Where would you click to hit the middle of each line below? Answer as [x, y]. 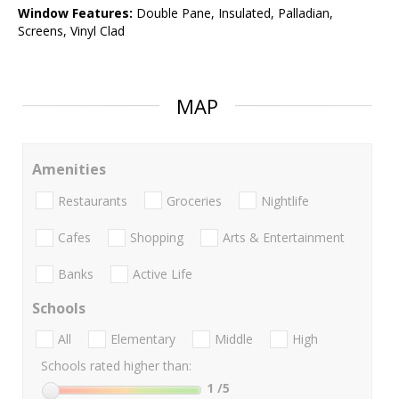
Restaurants [93, 200]
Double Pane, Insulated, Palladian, [233, 13]
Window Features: [75, 13]
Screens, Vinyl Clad [71, 31]
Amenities [69, 170]
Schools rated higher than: [116, 366]
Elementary [143, 339]
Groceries [194, 200]
